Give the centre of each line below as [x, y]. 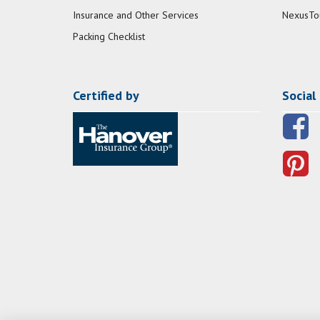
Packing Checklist [109, 37]
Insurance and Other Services [136, 15]
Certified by [106, 96]
